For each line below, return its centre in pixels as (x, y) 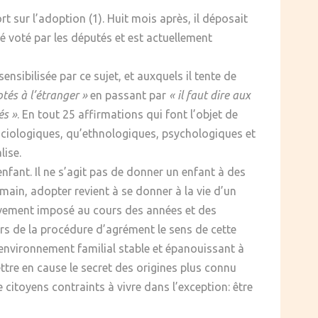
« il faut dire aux (210, 95)
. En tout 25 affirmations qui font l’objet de (127, 115)
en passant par (128, 95)
